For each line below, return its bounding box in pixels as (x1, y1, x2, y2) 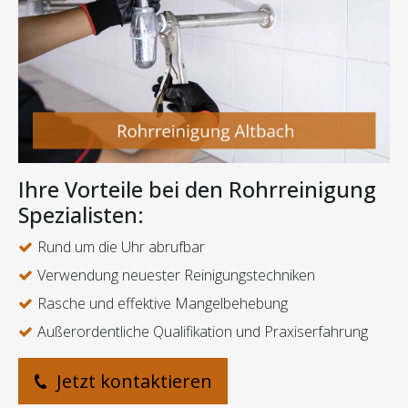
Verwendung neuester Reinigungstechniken (37, 265, 315, 286)
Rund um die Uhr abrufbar (37, 237, 205, 258)
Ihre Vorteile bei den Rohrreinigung (18, 175, 376, 205)
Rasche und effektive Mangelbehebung (37, 293, 288, 314)
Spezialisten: (18, 200, 144, 230)
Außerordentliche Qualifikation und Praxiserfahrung (37, 321, 368, 342)
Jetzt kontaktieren (52, 369, 212, 394)
